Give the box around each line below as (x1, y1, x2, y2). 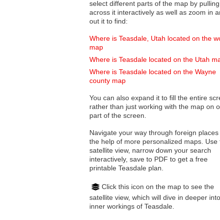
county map (89, 77, 126, 85)
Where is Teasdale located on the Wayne (89, 68, 216, 76)
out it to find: (89, 17, 128, 26)
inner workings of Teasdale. (89, 202, 174, 210)
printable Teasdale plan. (89, 164, 164, 172)
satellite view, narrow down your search (89, 146, 132, 155)
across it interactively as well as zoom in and (89, 8, 165, 17)
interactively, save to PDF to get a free (89, 155, 208, 164)
